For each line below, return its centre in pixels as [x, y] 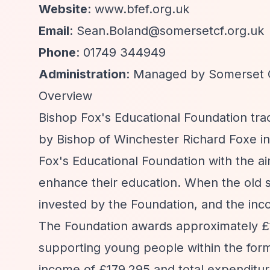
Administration [82, 74]
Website [63, 9]
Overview [65, 96]
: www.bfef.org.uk [138, 9]
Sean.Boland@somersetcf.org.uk [170, 31]
